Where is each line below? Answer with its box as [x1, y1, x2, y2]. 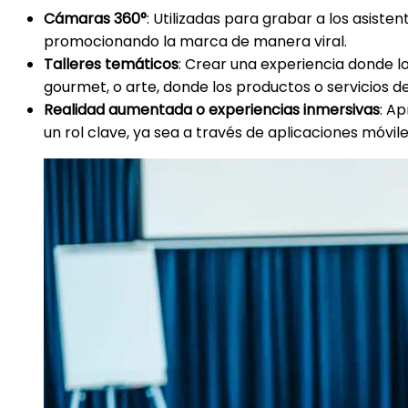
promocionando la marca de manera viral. [44, 31, 347, 53]
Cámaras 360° [44, 8, 147, 30]
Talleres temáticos [44, 54, 178, 76]
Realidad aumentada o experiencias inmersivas [44, 99, 380, 121]
